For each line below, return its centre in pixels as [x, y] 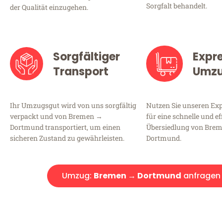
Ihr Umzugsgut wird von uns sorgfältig [73, 105]
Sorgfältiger [86, 56]
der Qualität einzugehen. [49, 7]
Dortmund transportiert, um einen [65, 127]
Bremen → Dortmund [138, 175]
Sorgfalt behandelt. [177, 6]
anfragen [201, 175]
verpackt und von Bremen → [56, 116]
